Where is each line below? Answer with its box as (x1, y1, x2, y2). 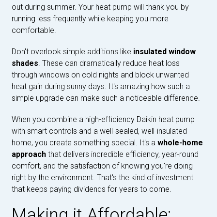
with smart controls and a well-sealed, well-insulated (12, 126, 187, 136)
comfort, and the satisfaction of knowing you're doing (12, 161, 193, 170)
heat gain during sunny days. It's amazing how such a (12, 81, 190, 91)
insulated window (133, 46, 196, 56)
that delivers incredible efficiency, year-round (46, 149, 199, 159)
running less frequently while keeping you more (12, 14, 169, 23)
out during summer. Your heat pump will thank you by (12, 2, 189, 12)
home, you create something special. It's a (12, 138, 157, 147)
